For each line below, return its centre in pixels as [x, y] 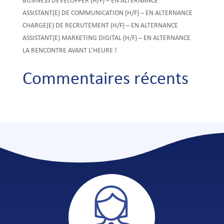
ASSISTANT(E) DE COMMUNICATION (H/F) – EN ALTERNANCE [107, 13]
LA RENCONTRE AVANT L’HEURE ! [69, 51]
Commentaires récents [105, 79]
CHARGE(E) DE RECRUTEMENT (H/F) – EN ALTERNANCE [100, 26]
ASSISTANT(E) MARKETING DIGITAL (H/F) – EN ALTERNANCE [106, 38]
